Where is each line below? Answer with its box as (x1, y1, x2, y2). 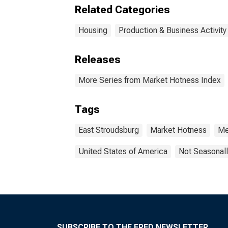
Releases (75, 53, 121, 66)
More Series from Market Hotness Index (78, 75, 221, 85)
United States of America (78, 147, 167, 156)
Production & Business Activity (119, 25, 226, 35)
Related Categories (75, 4, 170, 16)
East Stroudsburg (78, 125, 139, 135)
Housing (78, 25, 107, 35)
